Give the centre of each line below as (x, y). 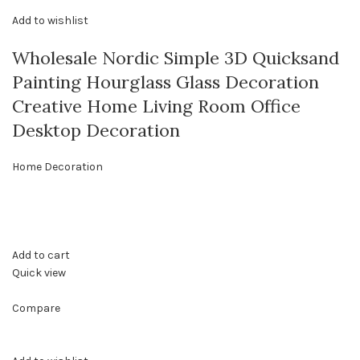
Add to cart (41, 256)
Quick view (39, 273)
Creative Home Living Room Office (156, 106)
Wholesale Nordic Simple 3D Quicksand (176, 58)
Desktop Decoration (96, 131)
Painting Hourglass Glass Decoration (166, 82)
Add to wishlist (50, 21)
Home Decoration (57, 167)
